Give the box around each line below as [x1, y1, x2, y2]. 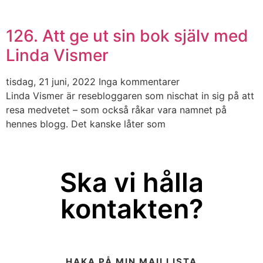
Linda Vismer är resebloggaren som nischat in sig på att [6, 90, 254, 102]
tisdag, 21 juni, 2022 [6, 76, 99, 88]
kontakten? [60, 192, 203, 225]
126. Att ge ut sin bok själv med [6, 26, 248, 46]
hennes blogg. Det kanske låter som [6, 118, 166, 130]
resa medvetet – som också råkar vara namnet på [6, 104, 227, 116]
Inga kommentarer [99, 76, 180, 88]
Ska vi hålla [59, 166, 204, 198]
